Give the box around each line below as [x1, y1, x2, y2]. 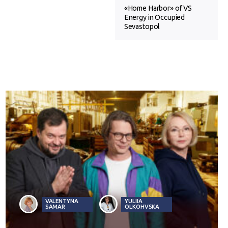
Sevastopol [124, 22, 160, 31]
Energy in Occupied [124, 13, 185, 22]
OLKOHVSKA [125, 203, 160, 210]
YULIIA [125, 197, 142, 205]
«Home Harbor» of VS [124, 4, 192, 13]
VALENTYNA [45, 197, 78, 205]
